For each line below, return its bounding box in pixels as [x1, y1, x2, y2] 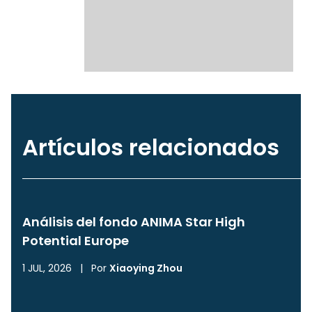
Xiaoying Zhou [109, 261, 182, 275]
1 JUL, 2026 [22, 261, 72, 275]
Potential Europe [22, 232, 129, 249]
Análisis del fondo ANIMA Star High [22, 213, 245, 231]
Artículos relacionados [22, 132, 279, 163]
